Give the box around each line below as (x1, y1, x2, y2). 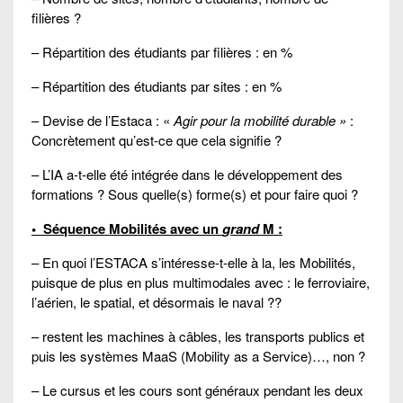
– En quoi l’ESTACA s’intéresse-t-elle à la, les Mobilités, (31, 253, 355, 273)
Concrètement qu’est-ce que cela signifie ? (31, 130, 282, 150)
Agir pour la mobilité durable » (174, 111, 346, 130)
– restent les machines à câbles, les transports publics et (31, 327, 364, 346)
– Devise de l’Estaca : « (31, 111, 174, 130)
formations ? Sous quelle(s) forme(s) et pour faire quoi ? (31, 184, 358, 204)
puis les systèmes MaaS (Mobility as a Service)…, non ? (31, 346, 365, 366)
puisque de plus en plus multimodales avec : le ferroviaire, (31, 273, 370, 292)
